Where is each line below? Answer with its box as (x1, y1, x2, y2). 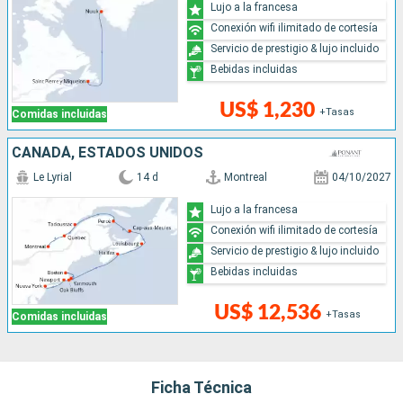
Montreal (223, 171, 267, 184)
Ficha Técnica (151, 378, 252, 398)
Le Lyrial (33, 171, 72, 184)
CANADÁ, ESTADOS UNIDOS (12, 144, 203, 162)
